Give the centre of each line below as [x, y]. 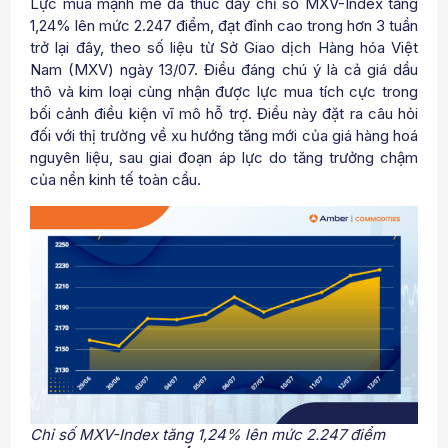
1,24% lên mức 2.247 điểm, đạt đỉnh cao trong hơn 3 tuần [224, 25]
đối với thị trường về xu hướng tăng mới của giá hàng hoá [224, 135]
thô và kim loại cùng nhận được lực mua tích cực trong [224, 91]
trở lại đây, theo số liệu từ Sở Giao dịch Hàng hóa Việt [224, 47]
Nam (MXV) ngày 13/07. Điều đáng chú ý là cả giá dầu [224, 69]
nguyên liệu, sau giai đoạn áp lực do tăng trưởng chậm [224, 157]
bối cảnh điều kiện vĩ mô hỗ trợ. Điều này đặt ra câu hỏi [224, 113]
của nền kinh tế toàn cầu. [115, 179]
